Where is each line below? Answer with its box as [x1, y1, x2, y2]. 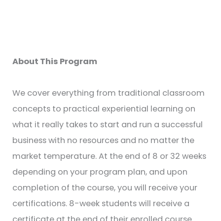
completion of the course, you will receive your [12, 182, 198, 194]
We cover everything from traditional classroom [12, 87, 205, 99]
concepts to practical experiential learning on [12, 103, 196, 115]
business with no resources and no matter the [12, 135, 195, 147]
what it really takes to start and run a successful [12, 119, 203, 131]
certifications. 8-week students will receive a [12, 198, 190, 210]
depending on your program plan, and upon [12, 166, 188, 178]
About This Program [12, 56, 98, 68]
